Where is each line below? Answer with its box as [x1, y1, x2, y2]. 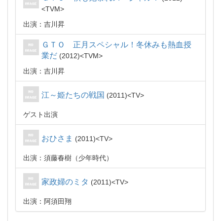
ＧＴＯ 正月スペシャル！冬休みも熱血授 [41, 40, 191, 49]
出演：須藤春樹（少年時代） [23, 154, 113, 162]
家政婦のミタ [41, 178, 89, 186]
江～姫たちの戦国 [41, 91, 105, 99]
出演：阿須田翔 [23, 197, 72, 205]
